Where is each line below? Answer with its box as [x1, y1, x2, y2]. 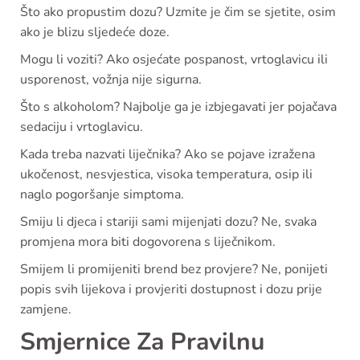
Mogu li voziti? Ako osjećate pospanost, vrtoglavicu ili [20, 51, 328, 69]
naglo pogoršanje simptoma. [20, 186, 184, 204]
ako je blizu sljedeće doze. [20, 23, 170, 42]
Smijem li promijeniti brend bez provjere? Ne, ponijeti [20, 260, 328, 279]
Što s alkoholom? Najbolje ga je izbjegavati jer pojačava [20, 98, 337, 117]
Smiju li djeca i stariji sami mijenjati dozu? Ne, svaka [20, 213, 317, 231]
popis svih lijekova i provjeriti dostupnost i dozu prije [20, 280, 322, 299]
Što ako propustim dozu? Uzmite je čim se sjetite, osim [20, 3, 336, 22]
